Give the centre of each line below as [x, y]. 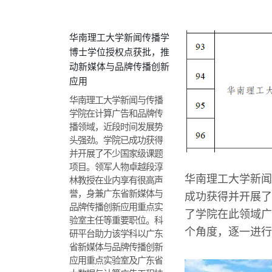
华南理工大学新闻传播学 [119, 37]
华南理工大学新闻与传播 [116, 100]
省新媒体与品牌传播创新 [116, 247]
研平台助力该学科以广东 [116, 233]
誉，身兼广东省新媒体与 [116, 193]
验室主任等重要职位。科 [116, 220]
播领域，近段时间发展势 [116, 127]
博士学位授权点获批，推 [119, 52]
